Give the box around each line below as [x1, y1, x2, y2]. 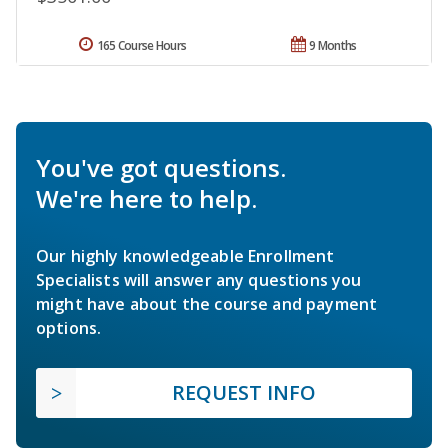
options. [36, 316, 102, 339]
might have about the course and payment [36, 292, 378, 315]
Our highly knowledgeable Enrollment [36, 244, 335, 267]
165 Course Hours [96, 36, 187, 54]
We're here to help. [36, 181, 257, 215]
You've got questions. [36, 150, 286, 184]
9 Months [309, 36, 357, 54]
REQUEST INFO [172, 378, 316, 406]
